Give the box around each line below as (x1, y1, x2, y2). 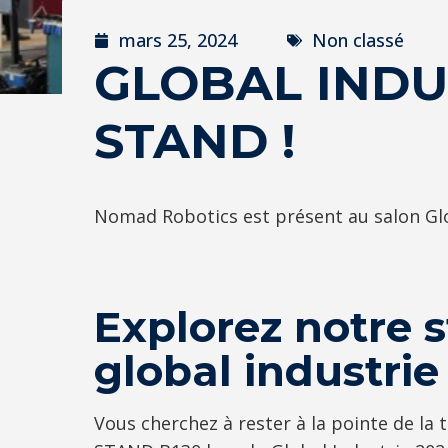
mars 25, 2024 (119, 28, 237, 53)
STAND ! (94, 112, 295, 171)
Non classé (312, 28, 404, 53)
